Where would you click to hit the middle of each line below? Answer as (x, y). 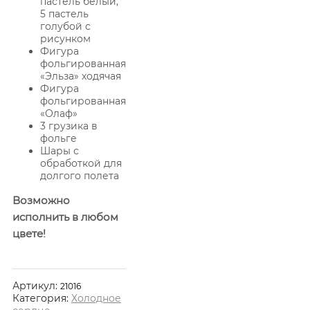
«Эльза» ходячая (81, 76)
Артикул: (36, 285)
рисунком (65, 38)
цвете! (29, 233)
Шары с (60, 151)
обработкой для (81, 163)
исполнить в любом (65, 217)
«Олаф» (59, 113)
